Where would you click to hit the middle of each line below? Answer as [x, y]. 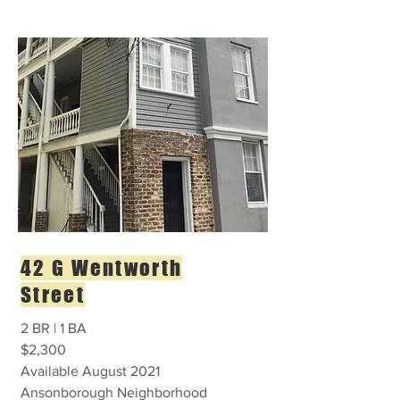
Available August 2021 [90, 371]
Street [53, 295]
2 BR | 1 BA [55, 328]
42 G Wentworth [102, 268]
